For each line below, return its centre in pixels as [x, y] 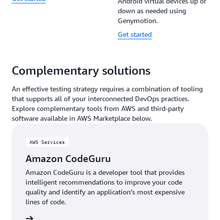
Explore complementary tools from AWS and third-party [98, 109]
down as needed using [152, 11]
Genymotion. [138, 21]
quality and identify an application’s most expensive [105, 192]
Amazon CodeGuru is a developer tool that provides [105, 172]
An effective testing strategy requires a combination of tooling [107, 89]
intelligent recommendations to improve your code [104, 182]
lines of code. [46, 202]
